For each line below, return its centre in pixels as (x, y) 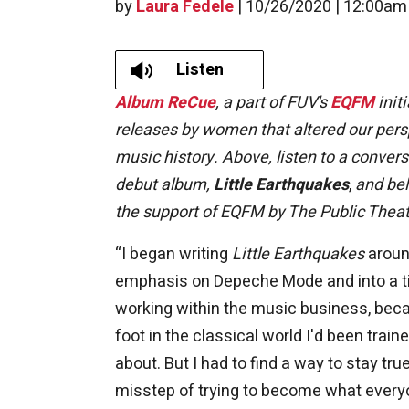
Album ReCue (165, 102)
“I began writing (173, 254)
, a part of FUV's (273, 102)
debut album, (164, 184)
